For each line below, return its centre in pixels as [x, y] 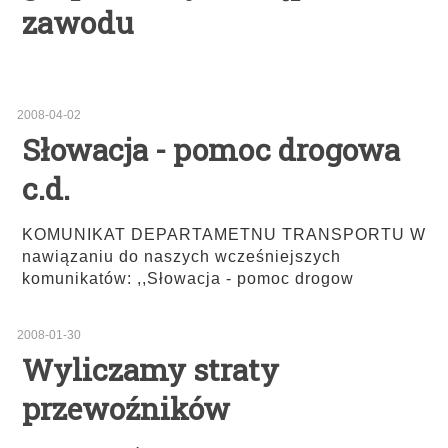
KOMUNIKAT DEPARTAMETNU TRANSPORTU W [224, 235]
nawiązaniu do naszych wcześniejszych [181, 257]
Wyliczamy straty [150, 370]
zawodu [77, 23]
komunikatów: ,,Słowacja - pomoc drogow [188, 279]
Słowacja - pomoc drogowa [211, 150]
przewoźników [126, 409]
